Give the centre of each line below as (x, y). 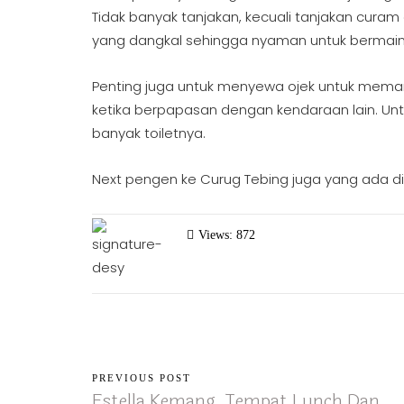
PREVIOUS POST (142, 378)
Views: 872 (227, 235)
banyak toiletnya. (151, 133)
